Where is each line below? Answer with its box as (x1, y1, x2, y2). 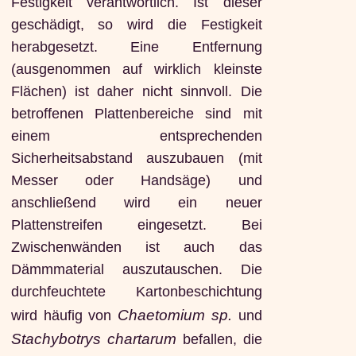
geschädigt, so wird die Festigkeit (10, 16, 262, 33)
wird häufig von (10, 307, 118, 323)
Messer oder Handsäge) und (10, 172, 262, 188)
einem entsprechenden (10, 127, 262, 144)
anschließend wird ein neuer (10, 194, 262, 211)
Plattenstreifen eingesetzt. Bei (10, 216, 262, 233)
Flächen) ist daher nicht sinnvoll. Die (10, 83, 262, 99)
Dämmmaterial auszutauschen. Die (10, 261, 262, 277)
